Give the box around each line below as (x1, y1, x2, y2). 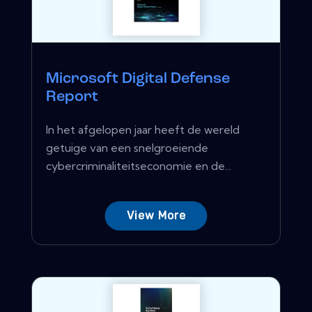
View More (126, 209, 186, 223)
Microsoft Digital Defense (46, 71, 230, 88)
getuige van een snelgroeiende (46, 141, 208, 155)
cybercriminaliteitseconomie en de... (46, 159, 231, 173)
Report (46, 89, 98, 106)
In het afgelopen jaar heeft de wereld (46, 123, 240, 137)
